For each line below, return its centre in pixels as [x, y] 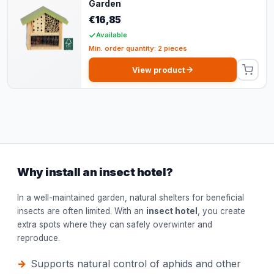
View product [158, 70]
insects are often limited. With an [82, 211]
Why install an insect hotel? [95, 172]
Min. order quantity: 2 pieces [138, 49]
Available [112, 35]
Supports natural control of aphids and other [136, 264]
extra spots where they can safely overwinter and [115, 225]
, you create [221, 211]
